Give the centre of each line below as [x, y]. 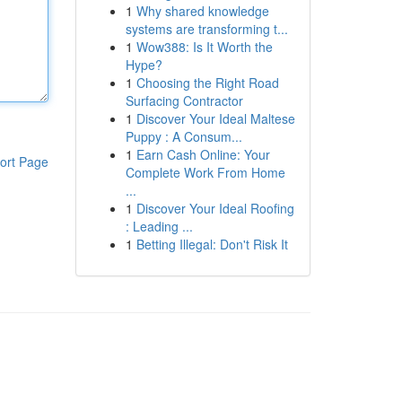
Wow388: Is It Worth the [204, 47]
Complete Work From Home [205, 172]
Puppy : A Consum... [184, 136]
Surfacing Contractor [184, 100]
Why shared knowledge [202, 11]
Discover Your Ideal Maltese [215, 118]
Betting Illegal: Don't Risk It [212, 244]
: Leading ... [159, 226]
